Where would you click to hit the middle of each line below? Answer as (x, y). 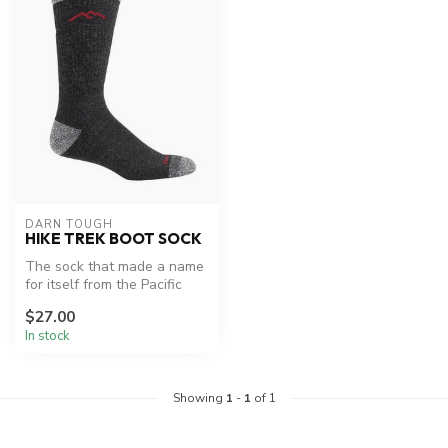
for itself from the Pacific (103, 285)
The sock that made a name (114, 267)
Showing (199, 397)
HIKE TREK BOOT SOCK (113, 239)
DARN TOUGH (69, 225)
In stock (47, 335)
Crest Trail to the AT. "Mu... (111, 303)
